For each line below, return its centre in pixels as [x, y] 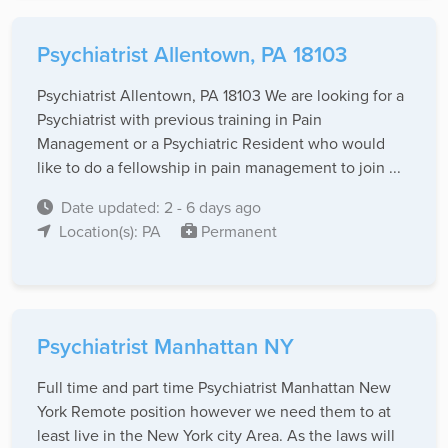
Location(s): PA [112, 231]
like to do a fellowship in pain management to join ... [219, 167]
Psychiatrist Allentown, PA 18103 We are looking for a [220, 95]
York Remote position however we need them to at [214, 411]
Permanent [237, 231]
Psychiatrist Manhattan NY [165, 347]
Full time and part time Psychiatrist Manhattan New [214, 387]
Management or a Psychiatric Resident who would [211, 143]
